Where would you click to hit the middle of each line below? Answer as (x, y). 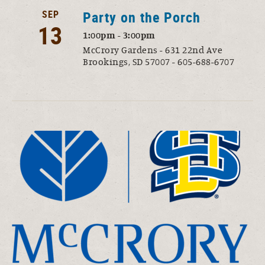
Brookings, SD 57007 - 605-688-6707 (159, 62)
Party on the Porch (142, 17)
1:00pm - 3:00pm (119, 35)
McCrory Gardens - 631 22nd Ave (153, 50)
